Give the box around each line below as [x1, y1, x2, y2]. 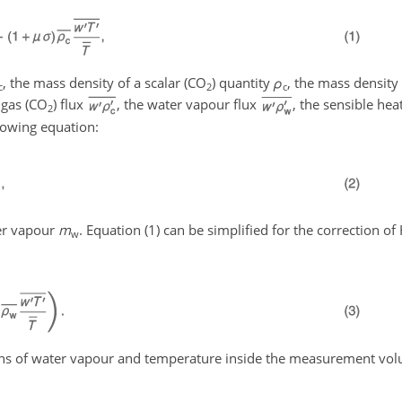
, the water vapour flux [117, 95, 261, 113]
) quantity [212, 74, 274, 92]
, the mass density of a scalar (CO [3, 74, 206, 92]
